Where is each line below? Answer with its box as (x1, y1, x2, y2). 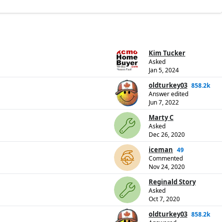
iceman (149, 145, 173, 155)
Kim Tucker (149, 49, 185, 58)
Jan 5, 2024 (149, 66, 179, 75)
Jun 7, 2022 (149, 98, 179, 107)
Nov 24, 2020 (149, 163, 185, 171)
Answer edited (149, 90, 188, 99)
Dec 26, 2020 (149, 130, 185, 139)
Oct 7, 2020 (149, 195, 180, 204)
